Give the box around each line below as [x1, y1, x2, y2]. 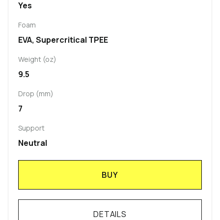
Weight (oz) [18, 55, 56, 64]
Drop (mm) [18, 89, 54, 99]
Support [18, 123, 45, 133]
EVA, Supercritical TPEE [18, 34, 108, 46]
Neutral [18, 137, 47, 149]
